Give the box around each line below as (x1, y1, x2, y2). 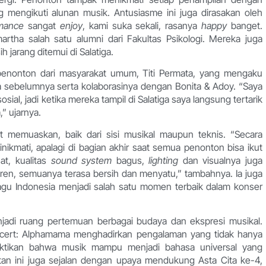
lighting (148, 154, 179, 166)
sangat (28, 19, 60, 31)
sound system (50, 154, 112, 166)
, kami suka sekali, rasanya (82, 19, 202, 31)
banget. (227, 19, 263, 31)
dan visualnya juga (178, 154, 263, 166)
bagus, (112, 154, 149, 166)
